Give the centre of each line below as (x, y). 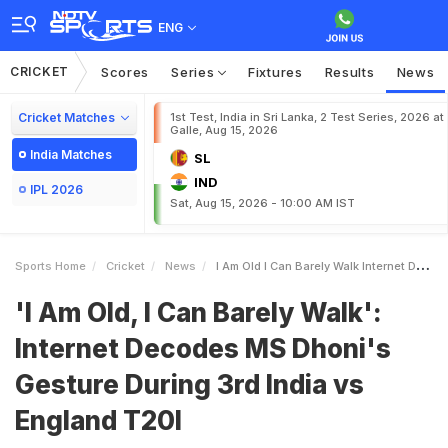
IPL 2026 (56, 189)
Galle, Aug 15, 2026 (224, 130)
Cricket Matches (66, 117)
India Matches (71, 154)
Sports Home (50, 266)
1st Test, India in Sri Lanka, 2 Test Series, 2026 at (307, 117)
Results (349, 72)
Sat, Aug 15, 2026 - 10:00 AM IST (262, 203)
